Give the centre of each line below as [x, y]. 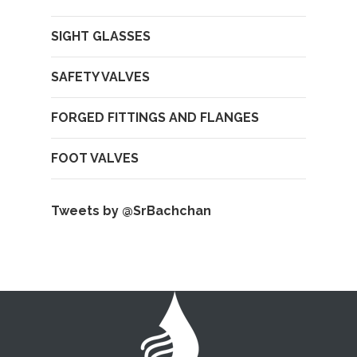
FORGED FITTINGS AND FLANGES [155, 118]
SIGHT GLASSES [101, 36]
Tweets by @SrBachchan [131, 211]
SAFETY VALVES [100, 77]
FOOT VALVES [95, 158]
